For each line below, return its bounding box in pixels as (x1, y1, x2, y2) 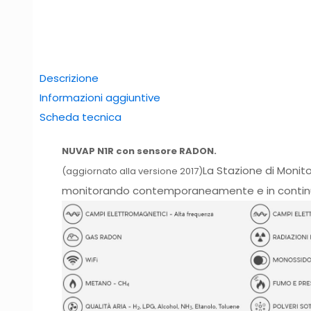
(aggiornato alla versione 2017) (62, 165, 203, 178)
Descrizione (40, 71, 99, 85)
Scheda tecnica (40, 110, 121, 124)
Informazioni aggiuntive (40, 90, 160, 105)
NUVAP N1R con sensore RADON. (62, 144, 217, 158)
